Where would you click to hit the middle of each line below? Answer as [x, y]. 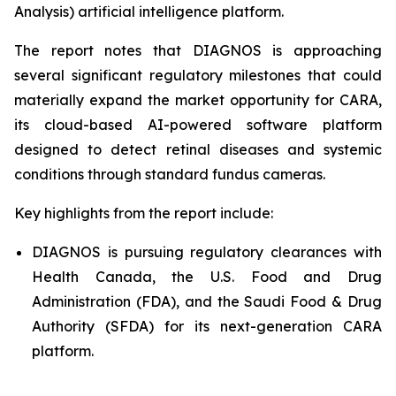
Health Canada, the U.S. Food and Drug [207, 277]
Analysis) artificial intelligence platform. [149, 11]
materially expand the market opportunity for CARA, [198, 100]
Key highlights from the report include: [144, 213]
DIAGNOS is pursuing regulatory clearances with [207, 252]
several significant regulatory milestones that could [198, 75]
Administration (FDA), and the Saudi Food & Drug [207, 301]
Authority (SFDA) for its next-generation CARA [207, 326]
